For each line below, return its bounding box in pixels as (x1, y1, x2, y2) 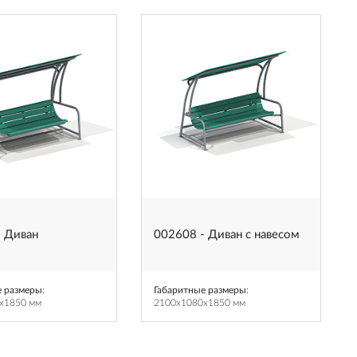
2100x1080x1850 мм (154, 298, 245, 308)
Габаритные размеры (154, 285, 246, 295)
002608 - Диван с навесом (154, 229, 300, 241)
